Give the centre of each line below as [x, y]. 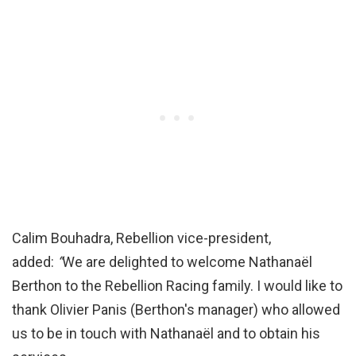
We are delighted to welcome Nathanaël [187, 262]
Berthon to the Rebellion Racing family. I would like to [177, 286]
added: [35, 262]
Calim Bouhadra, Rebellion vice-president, [141, 238]
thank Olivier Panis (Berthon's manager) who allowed [176, 310]
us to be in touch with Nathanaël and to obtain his [166, 334]
